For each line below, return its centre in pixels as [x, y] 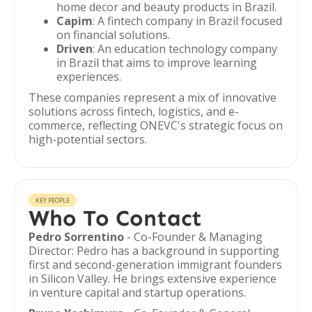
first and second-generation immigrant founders [155, 265]
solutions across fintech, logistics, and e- [134, 111]
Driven [75, 49]
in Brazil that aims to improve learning [157, 63]
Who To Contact [115, 218]
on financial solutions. [113, 35]
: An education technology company [185, 49]
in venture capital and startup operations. [137, 292]
